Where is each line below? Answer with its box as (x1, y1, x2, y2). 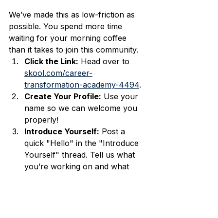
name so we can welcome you (24, 103, 140, 113)
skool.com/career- (24, 68, 92, 78)
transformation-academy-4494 (24, 79, 139, 90)
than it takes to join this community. (9, 44, 138, 54)
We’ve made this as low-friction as (9, 9, 137, 19)
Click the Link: (24, 56, 78, 66)
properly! (24, 114, 58, 125)
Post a (99, 126, 127, 136)
